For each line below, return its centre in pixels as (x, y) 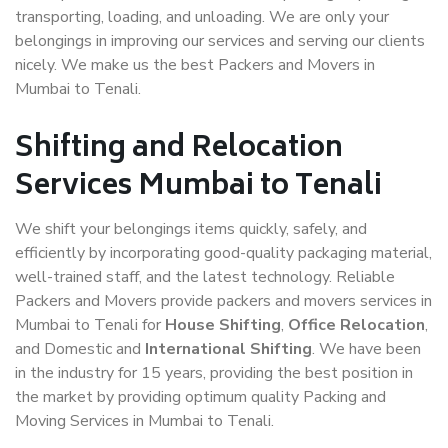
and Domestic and (80, 349)
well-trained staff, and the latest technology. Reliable (205, 277)
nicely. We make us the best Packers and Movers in (195, 65)
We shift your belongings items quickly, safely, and (191, 229)
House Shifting (223, 325)
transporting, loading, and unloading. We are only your (202, 17)
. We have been (366, 349)
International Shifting (228, 349)
